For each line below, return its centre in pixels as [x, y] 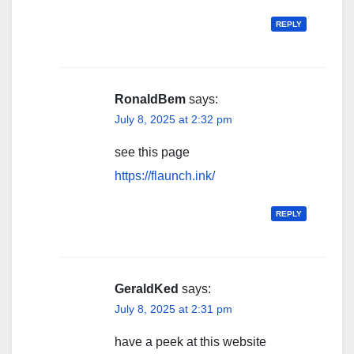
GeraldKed [147, 289]
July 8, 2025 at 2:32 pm [173, 119]
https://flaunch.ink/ [165, 176]
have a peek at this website [190, 342]
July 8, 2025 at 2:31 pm [173, 309]
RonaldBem [150, 99]
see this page [152, 152]
